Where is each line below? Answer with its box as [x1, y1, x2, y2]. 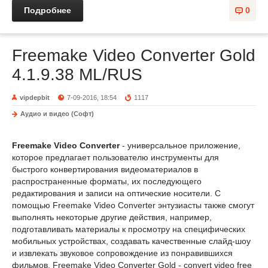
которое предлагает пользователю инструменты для [12, 153, 219, 162]
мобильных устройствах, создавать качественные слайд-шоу [12, 236, 251, 246]
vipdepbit [20, 94, 50, 101]
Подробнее [24, 5, 71, 15]
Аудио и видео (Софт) [20, 110, 94, 117]
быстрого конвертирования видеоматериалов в [12, 165, 198, 174]
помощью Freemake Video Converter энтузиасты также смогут [12, 200, 254, 210]
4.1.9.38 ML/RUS [12, 65, 142, 84]
